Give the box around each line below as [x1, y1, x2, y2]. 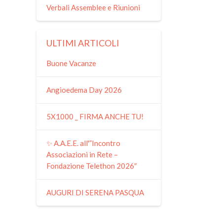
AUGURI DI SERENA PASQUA [46, 188, 144, 197]
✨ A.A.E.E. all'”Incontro [46, 139, 120, 147]
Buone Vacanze [46, 59, 96, 68]
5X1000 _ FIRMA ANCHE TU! [46, 112, 144, 121]
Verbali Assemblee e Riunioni [46, 3, 140, 12]
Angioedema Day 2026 [46, 85, 122, 94]
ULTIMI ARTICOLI [46, 37, 119, 48]
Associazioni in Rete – [46, 150, 118, 159]
